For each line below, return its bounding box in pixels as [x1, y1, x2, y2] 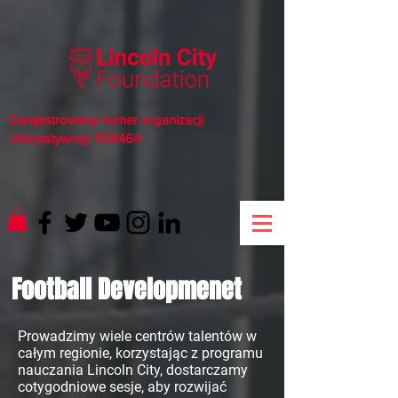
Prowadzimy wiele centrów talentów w [18, 328, 257, 346]
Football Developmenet [12, 271, 242, 308]
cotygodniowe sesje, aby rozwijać [18, 378, 227, 396]
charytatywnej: [9, 131, 93, 146]
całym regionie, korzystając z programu [18, 345, 263, 362]
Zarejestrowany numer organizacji [9, 112, 203, 127]
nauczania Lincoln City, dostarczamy [18, 362, 248, 379]
